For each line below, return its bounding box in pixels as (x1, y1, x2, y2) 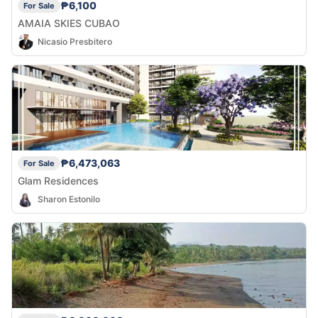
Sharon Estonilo (38, 194, 100, 204)
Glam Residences (18, 174, 99, 187)
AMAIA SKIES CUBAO (18, 17, 120, 30)
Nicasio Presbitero (38, 36, 112, 48)
